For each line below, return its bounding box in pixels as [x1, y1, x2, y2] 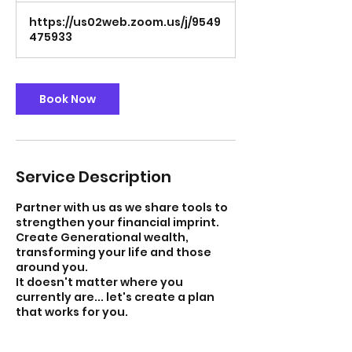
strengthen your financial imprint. [16, 214, 219, 231]
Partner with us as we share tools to [16, 200, 228, 216]
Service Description [16, 166, 171, 189]
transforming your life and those [16, 244, 211, 261]
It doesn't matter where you [16, 274, 183, 291]
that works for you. [16, 304, 128, 321]
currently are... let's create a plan [16, 289, 214, 306]
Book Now [39, 91, 96, 108]
